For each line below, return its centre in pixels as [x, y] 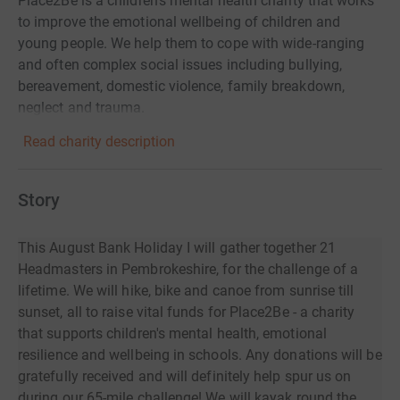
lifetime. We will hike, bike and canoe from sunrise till [186, 291]
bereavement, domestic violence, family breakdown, [181, 87]
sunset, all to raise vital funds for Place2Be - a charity [187, 312]
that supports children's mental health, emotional [172, 334]
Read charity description [99, 142]
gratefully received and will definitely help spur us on [185, 377]
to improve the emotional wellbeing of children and [179, 22]
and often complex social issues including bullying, [180, 65]
